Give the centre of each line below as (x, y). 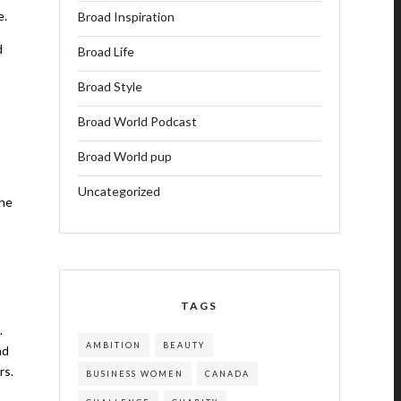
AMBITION (113, 345)
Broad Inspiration (126, 17)
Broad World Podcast (137, 121)
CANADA (227, 374)
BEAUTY (183, 345)
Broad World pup (124, 156)
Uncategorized (119, 191)
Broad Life (106, 51)
